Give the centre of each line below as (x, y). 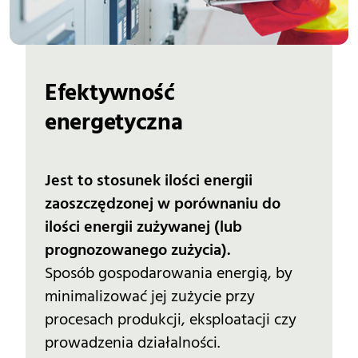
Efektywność (110, 94)
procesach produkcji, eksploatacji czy (171, 319)
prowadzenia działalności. (132, 342)
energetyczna (114, 123)
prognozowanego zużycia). (137, 250)
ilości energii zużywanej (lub (143, 227)
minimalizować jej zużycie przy (150, 296)
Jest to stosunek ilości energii (149, 180)
